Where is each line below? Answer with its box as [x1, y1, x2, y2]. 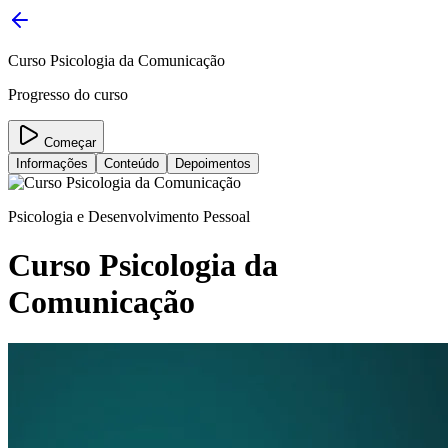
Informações [16, 156, 88, 171]
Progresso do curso [8, 86, 128, 103]
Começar [40, 135, 96, 150]
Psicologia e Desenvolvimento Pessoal [8, 208, 250, 225]
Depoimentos [175, 156, 251, 171]
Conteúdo [104, 156, 159, 171]
